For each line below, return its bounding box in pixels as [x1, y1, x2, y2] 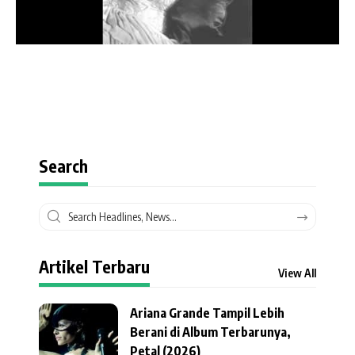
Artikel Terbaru [39, 256, 150, 278]
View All [278, 265, 316, 280]
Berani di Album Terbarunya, [130, 324, 291, 341]
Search [39, 155, 88, 177]
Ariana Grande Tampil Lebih [130, 305, 284, 322]
